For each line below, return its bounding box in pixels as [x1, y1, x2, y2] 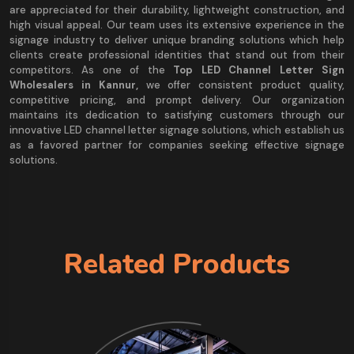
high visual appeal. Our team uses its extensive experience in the [9, 17, 345, 32]
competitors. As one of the [9, 62, 174, 77]
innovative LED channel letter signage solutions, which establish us [9, 122, 345, 137]
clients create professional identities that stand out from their [9, 47, 345, 62]
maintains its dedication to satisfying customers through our [9, 107, 345, 122]
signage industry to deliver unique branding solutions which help [9, 32, 345, 47]
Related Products [64, 245, 290, 283]
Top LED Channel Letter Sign [173, 62, 345, 77]
